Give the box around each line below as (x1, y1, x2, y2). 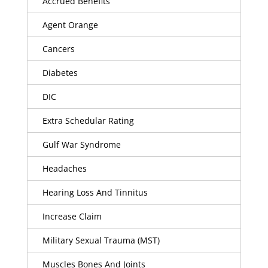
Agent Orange (42, 19, 98, 31)
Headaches (42, 163, 87, 174)
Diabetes (42, 67, 78, 78)
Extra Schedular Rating (42, 115, 134, 126)
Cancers (42, 43, 75, 54)
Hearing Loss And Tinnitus (42, 187, 148, 198)
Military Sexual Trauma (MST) (42, 234, 160, 246)
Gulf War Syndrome (42, 139, 121, 150)
